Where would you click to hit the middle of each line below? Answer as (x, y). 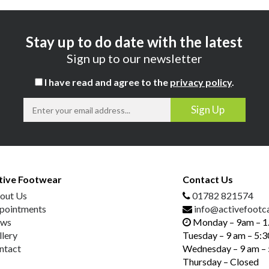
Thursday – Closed (220, 262)
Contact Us (207, 180)
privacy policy (201, 82)
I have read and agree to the (106, 82)
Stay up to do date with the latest (134, 42)
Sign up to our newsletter (134, 59)
